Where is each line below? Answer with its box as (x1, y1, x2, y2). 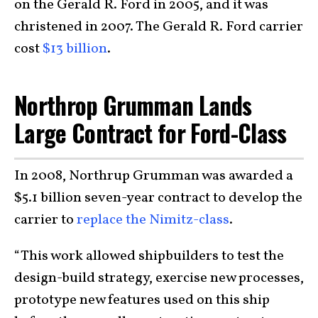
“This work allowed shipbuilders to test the (14, 246, 284, 267)
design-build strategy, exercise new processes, (14, 268, 304, 289)
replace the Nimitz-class (77, 210, 229, 231)
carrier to (14, 210, 77, 231)
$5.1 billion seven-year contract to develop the (14, 188, 302, 209)
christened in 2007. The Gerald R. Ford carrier (14, 16, 303, 37)
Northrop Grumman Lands (14, 87, 252, 123)
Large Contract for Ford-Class (14, 114, 287, 150)
